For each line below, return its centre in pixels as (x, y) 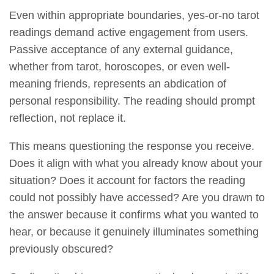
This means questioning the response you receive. (132, 146)
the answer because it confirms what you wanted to (134, 214)
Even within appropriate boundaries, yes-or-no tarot (134, 15)
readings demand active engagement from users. (129, 32)
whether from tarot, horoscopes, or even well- (120, 66)
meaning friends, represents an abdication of (118, 83)
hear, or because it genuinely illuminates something (134, 231)
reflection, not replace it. (68, 118)
